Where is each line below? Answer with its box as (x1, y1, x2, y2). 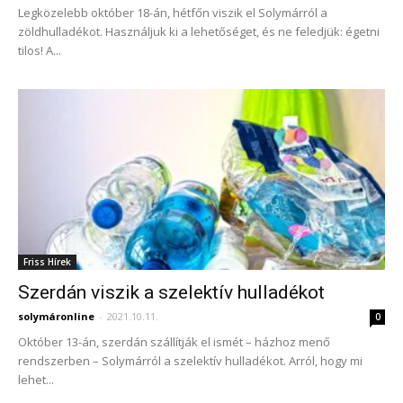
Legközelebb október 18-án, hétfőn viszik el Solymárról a (18, 4, 327, 21)
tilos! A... (18, 41, 61, 58)
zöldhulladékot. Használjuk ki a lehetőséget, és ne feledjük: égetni (18, 22, 380, 40)
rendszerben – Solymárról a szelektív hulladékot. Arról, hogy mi (18, 353, 363, 370)
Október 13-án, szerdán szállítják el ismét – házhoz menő (18, 334, 330, 351)
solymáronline (18, 309, 94, 324)
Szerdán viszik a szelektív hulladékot (18, 282, 325, 304)
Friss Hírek (23, 255, 71, 269)
